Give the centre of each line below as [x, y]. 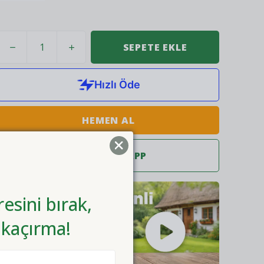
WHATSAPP [117, 156]
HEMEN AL [108, 120]
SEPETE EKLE [155, 47]
